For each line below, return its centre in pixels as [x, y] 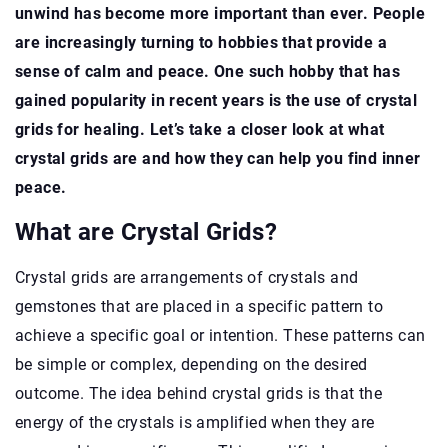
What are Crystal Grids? [146, 231]
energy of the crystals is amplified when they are [195, 422]
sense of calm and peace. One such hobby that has [208, 71]
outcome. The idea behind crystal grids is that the [198, 393]
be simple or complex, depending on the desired [191, 364]
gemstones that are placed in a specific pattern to [199, 306]
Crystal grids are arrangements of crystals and [187, 277]
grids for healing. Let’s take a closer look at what [200, 129]
